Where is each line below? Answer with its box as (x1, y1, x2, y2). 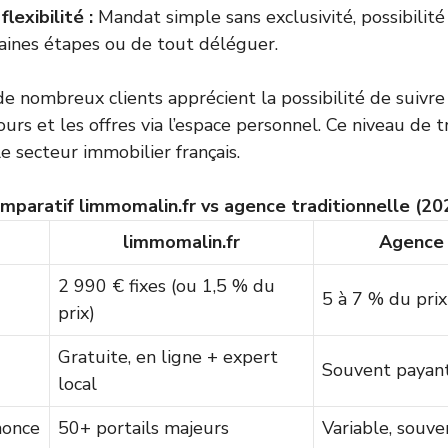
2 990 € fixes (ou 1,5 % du (58, 274, 275, 298)
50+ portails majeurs (58, 416, 229, 440)
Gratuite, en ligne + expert (58, 345, 278, 369)
